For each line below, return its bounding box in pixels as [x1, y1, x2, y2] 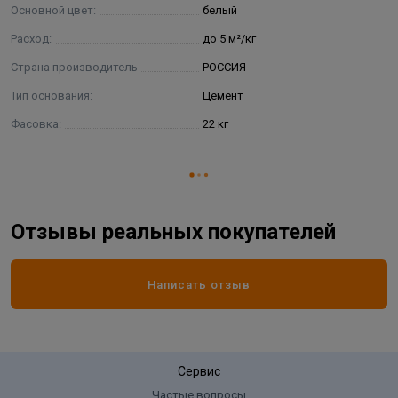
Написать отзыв [147, 277, 251, 291]
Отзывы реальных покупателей [11, 219, 336, 244]
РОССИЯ [203, 60, 246, 74]
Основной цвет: [11, 4, 96, 17]
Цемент [203, 89, 243, 102]
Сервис [178, 364, 220, 378]
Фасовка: [11, 117, 61, 131]
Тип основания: [11, 89, 92, 102]
